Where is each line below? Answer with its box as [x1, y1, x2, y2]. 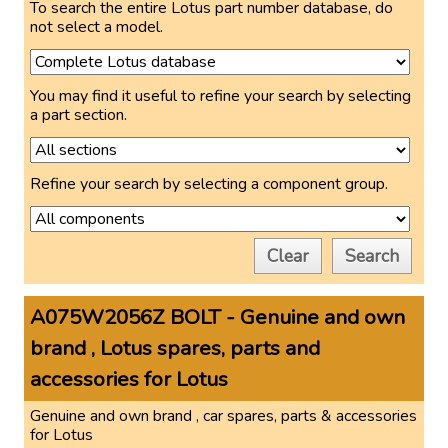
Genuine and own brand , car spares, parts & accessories [30, 405, 417, 427]
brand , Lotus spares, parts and [30, 334, 320, 362]
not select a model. [30, 16, 163, 38]
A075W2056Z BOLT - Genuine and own [30, 303, 405, 331]
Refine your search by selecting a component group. [30, 173, 388, 195]
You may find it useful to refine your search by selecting [30, 85, 411, 107]
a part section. [30, 104, 127, 126]
